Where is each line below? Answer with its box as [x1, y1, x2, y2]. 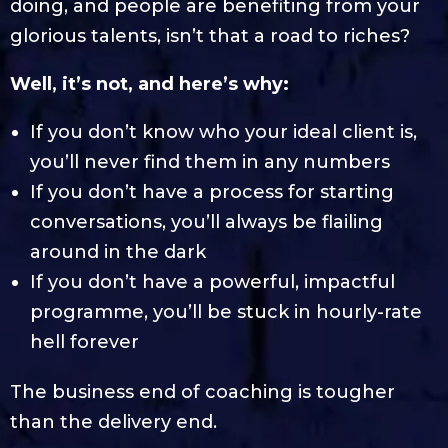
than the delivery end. [10, 410, 217, 433]
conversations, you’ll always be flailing [30, 210, 383, 233]
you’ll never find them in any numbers [30, 150, 390, 173]
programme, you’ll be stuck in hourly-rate [30, 300, 422, 323]
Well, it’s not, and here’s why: [10, 72, 289, 95]
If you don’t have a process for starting [30, 180, 394, 203]
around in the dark [30, 240, 206, 263]
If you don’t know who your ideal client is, [30, 120, 417, 143]
